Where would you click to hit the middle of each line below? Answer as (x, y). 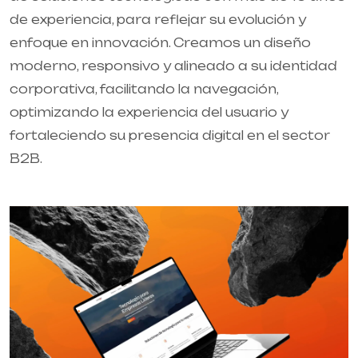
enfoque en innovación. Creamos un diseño (160, 42)
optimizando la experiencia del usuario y (149, 112)
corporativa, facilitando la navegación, (144, 89)
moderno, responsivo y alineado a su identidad (173, 66)
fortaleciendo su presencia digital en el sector (170, 135)
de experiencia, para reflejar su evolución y (158, 19)
